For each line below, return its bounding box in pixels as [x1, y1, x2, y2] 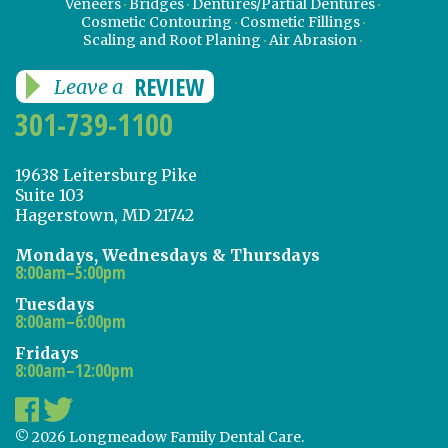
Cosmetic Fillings [239, 12, 360, 31]
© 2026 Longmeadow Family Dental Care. [15, 427, 304, 446]
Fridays [15, 342, 79, 363]
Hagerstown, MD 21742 [15, 204, 194, 225]
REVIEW [134, 69, 204, 103]
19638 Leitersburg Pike [15, 164, 197, 185]
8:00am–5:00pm [15, 260, 126, 284]
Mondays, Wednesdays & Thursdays [15, 244, 320, 265]
